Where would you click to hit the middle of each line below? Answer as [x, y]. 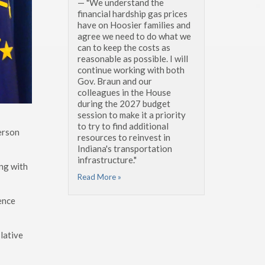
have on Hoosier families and [134, 25]
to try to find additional [123, 126]
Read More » [99, 177]
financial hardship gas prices [132, 13]
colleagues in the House [124, 92]
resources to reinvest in [124, 137]
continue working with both [131, 70]
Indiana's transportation [125, 148]
